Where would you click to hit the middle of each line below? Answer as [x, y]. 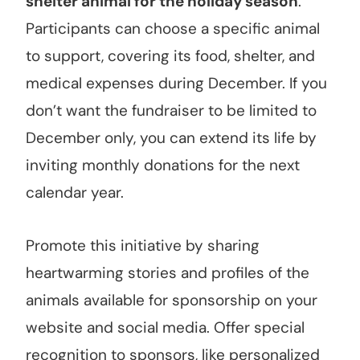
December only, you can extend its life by [171, 138]
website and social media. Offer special [165, 328]
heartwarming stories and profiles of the [168, 273]
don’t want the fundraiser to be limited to [171, 111]
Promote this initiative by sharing [143, 246]
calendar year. [75, 193]
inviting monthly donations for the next [163, 166]
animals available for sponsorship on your [172, 301]
